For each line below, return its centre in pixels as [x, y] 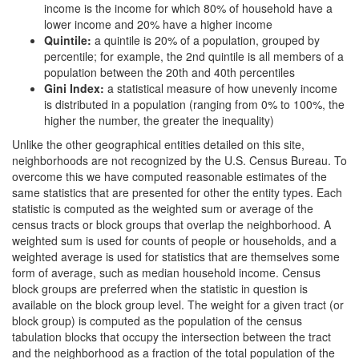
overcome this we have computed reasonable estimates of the [169, 176]
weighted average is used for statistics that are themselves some [176, 256]
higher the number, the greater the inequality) [159, 120]
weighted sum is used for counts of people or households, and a [174, 240]
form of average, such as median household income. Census [166, 272]
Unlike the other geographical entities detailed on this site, [158, 144]
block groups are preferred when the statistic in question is [160, 288]
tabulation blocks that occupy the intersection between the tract [171, 337]
